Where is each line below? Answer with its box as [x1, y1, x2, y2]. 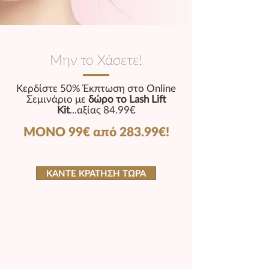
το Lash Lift [115, 92, 166, 105]
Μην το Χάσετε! [50, 51, 142, 68]
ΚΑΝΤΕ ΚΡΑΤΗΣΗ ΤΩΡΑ [46, 168, 146, 178]
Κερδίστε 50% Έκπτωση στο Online [16, 82, 176, 94]
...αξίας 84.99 [69, 103, 130, 116]
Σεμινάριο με [26, 92, 88, 105]
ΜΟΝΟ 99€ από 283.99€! [23, 124, 169, 139]
